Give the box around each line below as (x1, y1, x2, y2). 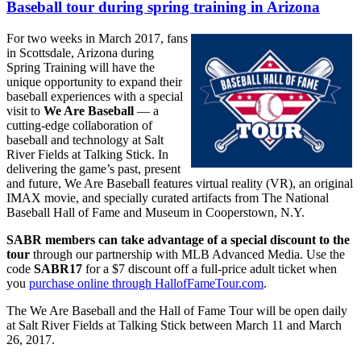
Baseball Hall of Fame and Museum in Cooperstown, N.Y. (6, 205, 305, 219)
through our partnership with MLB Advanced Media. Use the (30, 247, 345, 261)
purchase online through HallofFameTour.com (29, 276, 263, 290)
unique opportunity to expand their (6, 74, 182, 89)
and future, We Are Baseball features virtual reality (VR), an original (6, 176, 353, 190)
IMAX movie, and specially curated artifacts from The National (6, 190, 329, 205)
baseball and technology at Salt (6, 132, 164, 147)
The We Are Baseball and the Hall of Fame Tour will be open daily (6, 303, 347, 317)
